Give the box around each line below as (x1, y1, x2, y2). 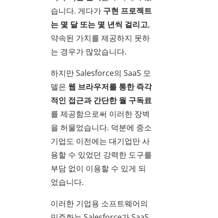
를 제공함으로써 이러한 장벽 (51, 108, 150, 119)
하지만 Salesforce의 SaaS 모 (51, 67, 151, 78)
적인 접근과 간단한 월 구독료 (51, 94, 152, 106)
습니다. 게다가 (51, 5, 103, 16)
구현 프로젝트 (103, 5, 152, 16)
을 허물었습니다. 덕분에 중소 (51, 122, 152, 133)
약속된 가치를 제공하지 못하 (51, 32, 150, 43)
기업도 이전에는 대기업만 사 (51, 135, 150, 146)
